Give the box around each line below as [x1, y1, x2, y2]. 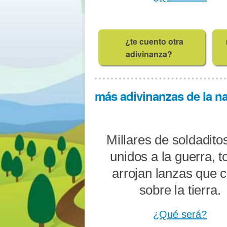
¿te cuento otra [125, 35, 183, 47]
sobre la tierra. [139, 182, 221, 198]
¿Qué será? [153, 209, 207, 220]
